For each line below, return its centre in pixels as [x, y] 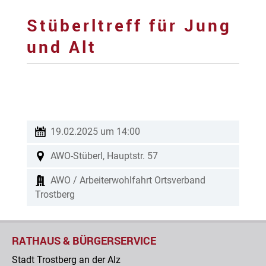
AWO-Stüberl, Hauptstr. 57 [104, 156]
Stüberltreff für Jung [129, 25]
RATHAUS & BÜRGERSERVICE [84, 240]
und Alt [61, 46]
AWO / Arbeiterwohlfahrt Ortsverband [128, 180]
